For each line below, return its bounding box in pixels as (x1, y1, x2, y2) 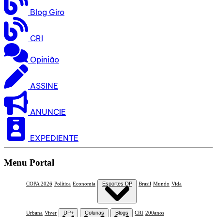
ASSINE (30, 80, 58, 91)
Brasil (139, 181, 151, 187)
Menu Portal (4, 157, 54, 168)
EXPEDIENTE (30, 133, 78, 143)
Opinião (30, 54, 59, 64)
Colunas (84, 210, 104, 216)
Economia (73, 181, 95, 187)
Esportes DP (102, 181, 132, 187)
